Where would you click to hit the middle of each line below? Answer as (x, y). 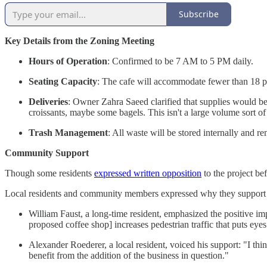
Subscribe (199, 14)
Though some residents (49, 173)
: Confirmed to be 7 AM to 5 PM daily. (180, 61)
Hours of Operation (68, 61)
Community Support (47, 153)
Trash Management (68, 132)
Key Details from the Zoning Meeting (80, 41)
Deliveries (48, 101)
